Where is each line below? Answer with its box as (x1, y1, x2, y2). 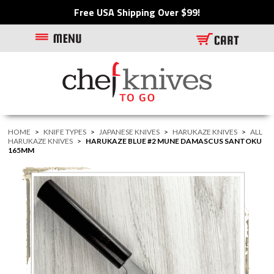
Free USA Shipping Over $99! (74, 5, 200, 20)
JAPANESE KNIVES (99, 127, 160, 136)
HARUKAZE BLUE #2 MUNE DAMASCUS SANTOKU (86, 136, 262, 146)
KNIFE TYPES (43, 127, 87, 136)
